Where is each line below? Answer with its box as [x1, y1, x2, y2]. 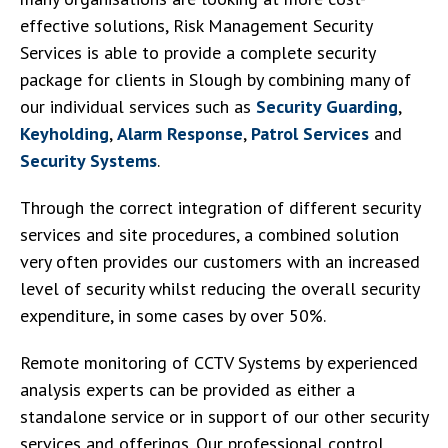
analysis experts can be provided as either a [20, 378, 355, 401]
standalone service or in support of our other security [20, 405, 428, 428]
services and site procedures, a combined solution [20, 223, 399, 246]
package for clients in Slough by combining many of [20, 68, 411, 91]
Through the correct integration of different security [20, 196, 420, 219]
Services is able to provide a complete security [20, 41, 375, 64]
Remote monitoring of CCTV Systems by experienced [20, 351, 418, 374]
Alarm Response [117, 122, 243, 145]
